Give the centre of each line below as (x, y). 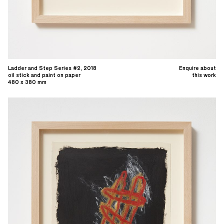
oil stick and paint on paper (44, 75)
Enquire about (197, 68)
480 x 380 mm (27, 82)
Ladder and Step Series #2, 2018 (52, 68)
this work (204, 75)
